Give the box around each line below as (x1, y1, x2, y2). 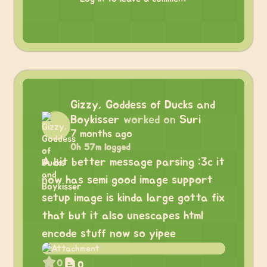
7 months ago (70, 129, 132, 139)
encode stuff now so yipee (42, 228, 176, 240)
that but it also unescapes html (42, 210, 203, 222)
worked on (123, 114, 176, 126)
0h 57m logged (70, 142, 131, 152)
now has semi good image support (42, 174, 213, 186)
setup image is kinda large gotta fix (42, 192, 225, 204)
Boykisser (70, 114, 120, 126)
